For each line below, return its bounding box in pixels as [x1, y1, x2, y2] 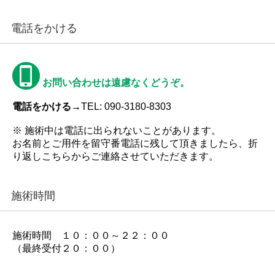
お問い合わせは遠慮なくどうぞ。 [42, 77, 190, 88]
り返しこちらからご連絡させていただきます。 [12, 150, 219, 161]
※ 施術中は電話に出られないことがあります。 [12, 125, 221, 136]
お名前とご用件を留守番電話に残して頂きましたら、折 [12, 137, 258, 149]
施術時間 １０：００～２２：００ [12, 230, 169, 241]
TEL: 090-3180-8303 [81, 101, 171, 112]
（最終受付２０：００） [12, 242, 120, 254]
